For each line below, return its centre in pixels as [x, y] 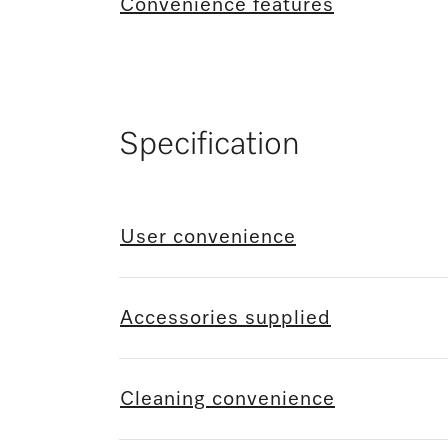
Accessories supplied [225, 318]
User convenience [208, 237]
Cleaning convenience [227, 399]
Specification [209, 145]
